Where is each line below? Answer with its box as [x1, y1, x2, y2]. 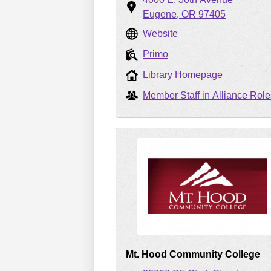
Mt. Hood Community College [126, 249, 260, 260]
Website [143, 28, 178, 39]
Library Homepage [143, 70, 223, 80]
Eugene [143, 9, 177, 19]
